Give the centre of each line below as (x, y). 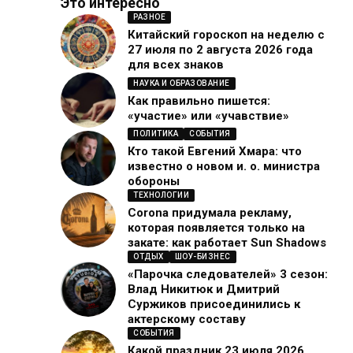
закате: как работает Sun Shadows (227, 243)
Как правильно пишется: (199, 100)
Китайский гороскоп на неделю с (227, 35)
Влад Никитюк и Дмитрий (204, 290)
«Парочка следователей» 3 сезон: (228, 275)
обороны (154, 182)
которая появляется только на (217, 228)
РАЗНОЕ (150, 17)
